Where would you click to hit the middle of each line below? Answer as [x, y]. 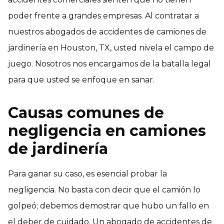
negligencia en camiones [107, 130]
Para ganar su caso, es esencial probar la [87, 173]
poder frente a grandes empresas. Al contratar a [103, 15]
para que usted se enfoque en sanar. [81, 79]
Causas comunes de [86, 112]
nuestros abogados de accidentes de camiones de [107, 31]
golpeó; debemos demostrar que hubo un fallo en [108, 205]
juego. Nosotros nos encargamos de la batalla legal [109, 63]
